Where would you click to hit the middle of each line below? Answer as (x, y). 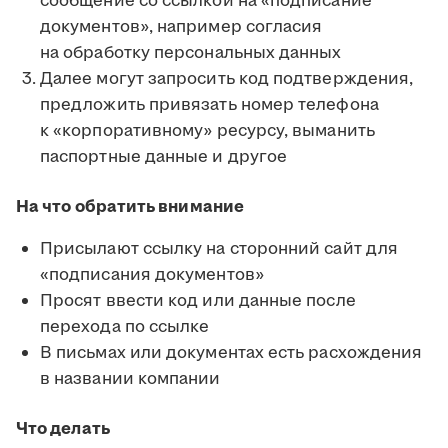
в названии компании (130, 379)
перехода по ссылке (125, 327)
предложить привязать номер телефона (209, 105)
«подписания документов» (152, 275)
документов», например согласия (181, 27)
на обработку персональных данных (191, 53)
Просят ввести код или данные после (198, 301)
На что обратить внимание (130, 207)
